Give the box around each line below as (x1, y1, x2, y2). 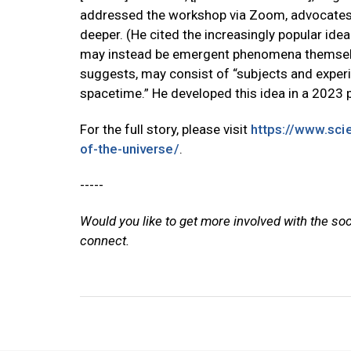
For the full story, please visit (80, 121, 251, 138)
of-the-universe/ (80, 141, 179, 157)
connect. (80, 233, 129, 249)
